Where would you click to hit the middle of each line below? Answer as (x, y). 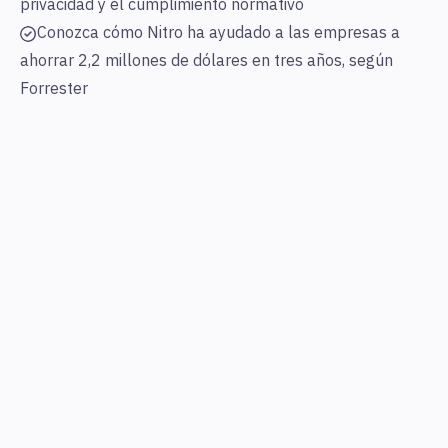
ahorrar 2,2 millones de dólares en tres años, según (206, 60)
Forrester (54, 88)
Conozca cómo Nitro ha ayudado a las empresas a (218, 32)
